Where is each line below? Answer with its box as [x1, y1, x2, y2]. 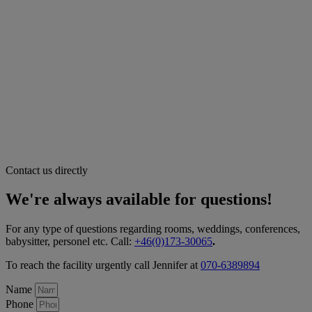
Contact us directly [6, 164, 88, 176]
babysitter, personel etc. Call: [6, 235, 134, 248]
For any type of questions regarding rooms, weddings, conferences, [6, 223, 300, 235]
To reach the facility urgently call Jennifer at [6, 259, 201, 272]
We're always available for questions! [6, 190, 272, 209]
